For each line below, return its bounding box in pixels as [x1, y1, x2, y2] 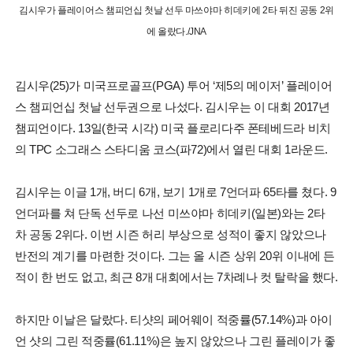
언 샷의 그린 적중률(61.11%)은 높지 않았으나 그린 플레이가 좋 [14, 333, 336, 347]
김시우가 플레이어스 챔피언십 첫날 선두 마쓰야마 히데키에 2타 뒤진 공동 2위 [19, 4, 334, 16]
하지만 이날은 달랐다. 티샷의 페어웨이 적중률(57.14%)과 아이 [14, 312, 333, 326]
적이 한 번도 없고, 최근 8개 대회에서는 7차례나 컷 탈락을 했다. [14, 269, 338, 284]
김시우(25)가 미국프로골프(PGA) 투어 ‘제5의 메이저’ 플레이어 [14, 78, 333, 92]
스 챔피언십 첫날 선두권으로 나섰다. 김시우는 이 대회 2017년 [14, 99, 330, 113]
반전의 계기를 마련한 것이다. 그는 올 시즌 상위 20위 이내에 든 [14, 248, 336, 262]
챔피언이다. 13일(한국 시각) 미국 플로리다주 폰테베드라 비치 [14, 121, 331, 135]
